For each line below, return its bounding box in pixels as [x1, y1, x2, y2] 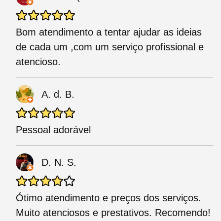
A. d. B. [41, 89, 74, 100]
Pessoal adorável [16, 124, 91, 136]
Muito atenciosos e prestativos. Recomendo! [16, 207, 211, 219]
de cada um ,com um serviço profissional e [16, 41, 204, 53]
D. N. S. [41, 157, 76, 168]
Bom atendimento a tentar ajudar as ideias [16, 27, 202, 38]
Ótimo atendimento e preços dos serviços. [16, 192, 201, 204]
